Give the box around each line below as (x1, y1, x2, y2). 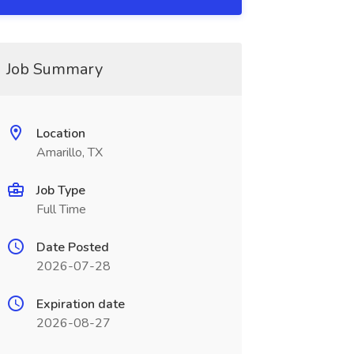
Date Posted (36, 239, 109, 256)
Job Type (36, 182, 85, 199)
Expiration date (36, 296, 125, 313)
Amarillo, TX (36, 144, 103, 161)
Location (36, 125, 85, 142)
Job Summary (6, 58, 103, 80)
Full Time (36, 201, 86, 218)
